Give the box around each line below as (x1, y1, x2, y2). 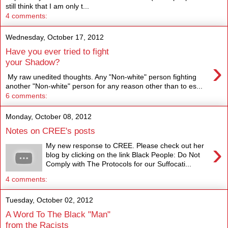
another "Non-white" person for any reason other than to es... (6, 81, 203, 90)
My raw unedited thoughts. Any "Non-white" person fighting (6, 72, 196, 81)
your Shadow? (6, 56, 60, 67)
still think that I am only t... (6, 2, 89, 11)
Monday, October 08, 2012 (6, 112, 92, 121)
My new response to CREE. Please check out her (46, 141, 205, 150)
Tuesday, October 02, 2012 (6, 195, 93, 204)
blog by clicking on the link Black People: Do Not (46, 150, 201, 159)
